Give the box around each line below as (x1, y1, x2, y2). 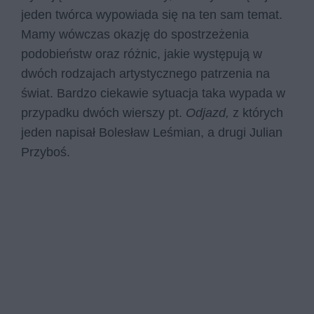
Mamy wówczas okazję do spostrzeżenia (21, 27, 249, 41)
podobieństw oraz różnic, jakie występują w (21, 47, 262, 61)
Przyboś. (21, 145, 74, 159)
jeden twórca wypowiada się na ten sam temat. (21, 8, 282, 22)
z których (233, 106, 283, 120)
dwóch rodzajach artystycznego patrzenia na (21, 67, 270, 81)
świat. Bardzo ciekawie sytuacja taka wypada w (21, 86, 285, 100)
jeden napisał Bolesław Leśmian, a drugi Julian (21, 125, 282, 139)
